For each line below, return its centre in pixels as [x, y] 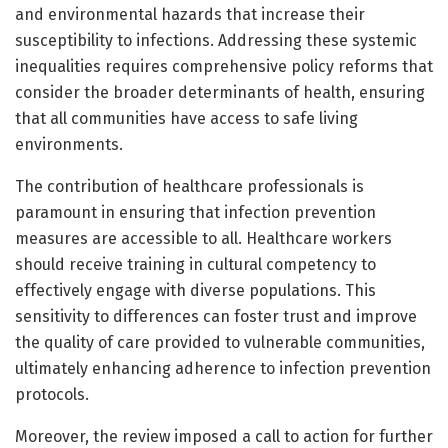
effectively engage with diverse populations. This [195, 290]
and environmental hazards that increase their [190, 14]
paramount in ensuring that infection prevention [195, 212]
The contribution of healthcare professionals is [189, 186]
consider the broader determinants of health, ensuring [220, 92]
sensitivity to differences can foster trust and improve [216, 316]
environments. [69, 144]
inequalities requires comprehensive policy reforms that [224, 66]
